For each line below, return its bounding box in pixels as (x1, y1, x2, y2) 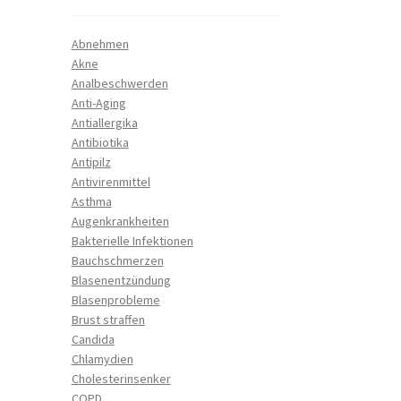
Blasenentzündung (71, 271, 171, 288)
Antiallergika (71, 114, 138, 131)
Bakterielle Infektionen (71, 232, 193, 249)
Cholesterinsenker (71, 370, 171, 387)
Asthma (71, 192, 112, 209)
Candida (71, 330, 115, 347)
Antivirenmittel (71, 173, 150, 190)
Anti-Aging (71, 94, 126, 111)
